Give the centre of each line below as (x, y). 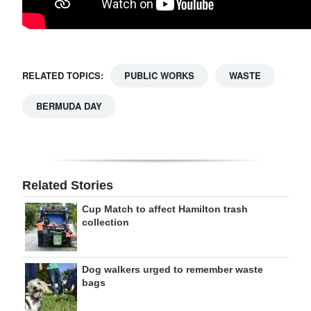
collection (106, 222)
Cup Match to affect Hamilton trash (165, 209)
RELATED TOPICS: (63, 75)
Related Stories (68, 185)
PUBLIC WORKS (159, 75)
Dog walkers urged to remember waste (173, 269)
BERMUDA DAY (69, 106)
